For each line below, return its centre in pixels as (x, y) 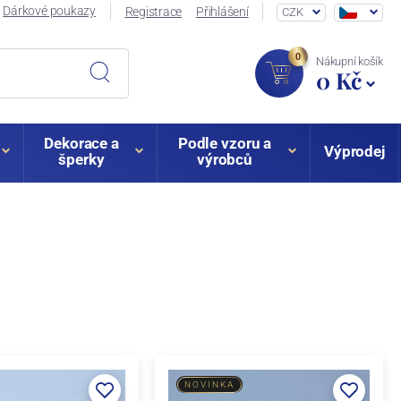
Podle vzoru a (225, 143)
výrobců (225, 159)
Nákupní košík (349, 62)
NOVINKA (209, 384)
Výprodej (354, 151)
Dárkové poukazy (49, 11)
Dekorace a (81, 143)
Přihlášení (222, 12)
